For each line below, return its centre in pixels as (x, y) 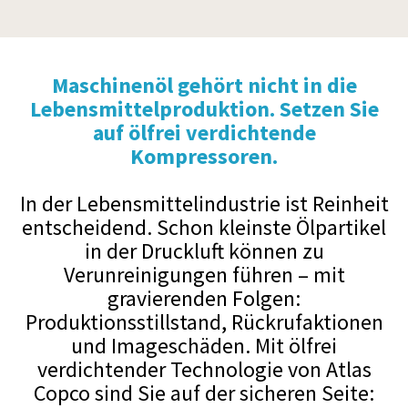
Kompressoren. (204, 157)
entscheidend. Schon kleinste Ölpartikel (204, 228)
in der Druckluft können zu (204, 251)
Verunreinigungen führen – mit (204, 275)
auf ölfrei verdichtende (204, 133)
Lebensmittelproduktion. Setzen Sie (204, 109)
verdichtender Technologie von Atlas (204, 370)
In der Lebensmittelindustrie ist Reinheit (204, 204)
